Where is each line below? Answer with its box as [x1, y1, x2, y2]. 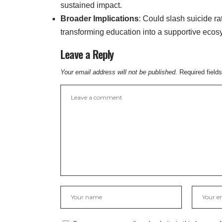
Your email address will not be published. [60, 68, 177, 76]
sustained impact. [60, 1, 122, 10]
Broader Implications [60, 14, 139, 23]
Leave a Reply [60, 46, 114, 62]
